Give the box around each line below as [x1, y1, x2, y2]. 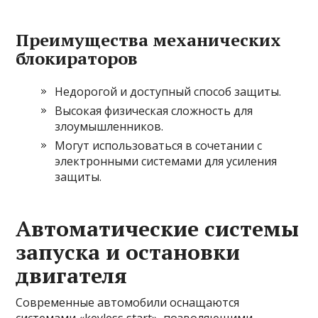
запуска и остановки [16, 238, 241, 266]
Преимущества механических [16, 28, 282, 51]
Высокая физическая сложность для [55, 103, 253, 119]
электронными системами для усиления [55, 153, 278, 169]
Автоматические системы [16, 214, 300, 243]
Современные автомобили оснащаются [16, 295, 240, 310]
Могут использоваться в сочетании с [55, 138, 263, 153]
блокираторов [16, 47, 138, 70]
